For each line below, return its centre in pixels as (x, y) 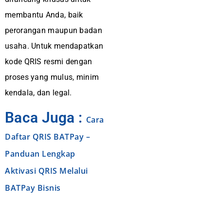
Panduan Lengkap (40, 154)
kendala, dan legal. (38, 93)
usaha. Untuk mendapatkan (54, 46)
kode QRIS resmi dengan (49, 62)
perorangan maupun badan (54, 30)
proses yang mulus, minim (52, 77)
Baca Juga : (45, 118)
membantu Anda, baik (44, 15)
